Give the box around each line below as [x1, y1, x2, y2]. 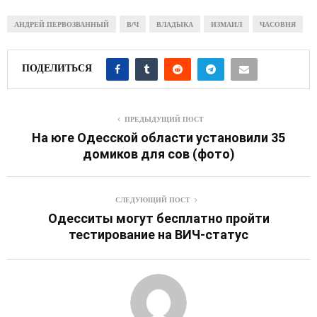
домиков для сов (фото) [82, 146, 235, 162]
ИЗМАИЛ [211, 19, 242, 30]
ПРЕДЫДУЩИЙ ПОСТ [125, 114, 204, 125]
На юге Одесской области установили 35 [32, 130, 285, 146]
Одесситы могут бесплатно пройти [47, 211, 270, 226]
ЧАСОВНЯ [260, 19, 296, 30]
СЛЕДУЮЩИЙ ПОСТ [115, 195, 190, 205]
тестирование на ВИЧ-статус [69, 227, 248, 243]
